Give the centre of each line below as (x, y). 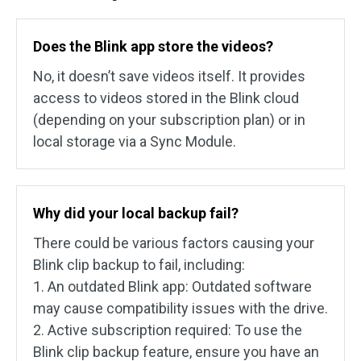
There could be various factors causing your (174, 243)
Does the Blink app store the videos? (153, 47)
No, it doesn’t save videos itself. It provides (169, 77)
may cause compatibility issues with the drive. (180, 309)
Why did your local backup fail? (136, 214)
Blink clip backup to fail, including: (139, 265)
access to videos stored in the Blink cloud (166, 98)
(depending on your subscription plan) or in (169, 120)
